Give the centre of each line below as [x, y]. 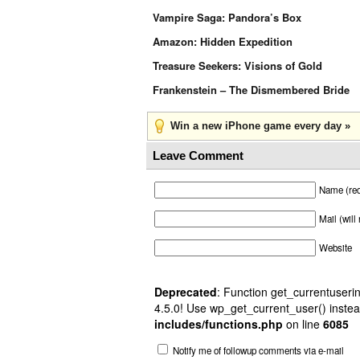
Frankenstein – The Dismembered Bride [251, 90]
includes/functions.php [219, 324]
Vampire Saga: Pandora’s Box [227, 17]
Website [335, 247]
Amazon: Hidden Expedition [223, 41]
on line [303, 324]
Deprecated [186, 292]
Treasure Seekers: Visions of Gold [237, 65]
